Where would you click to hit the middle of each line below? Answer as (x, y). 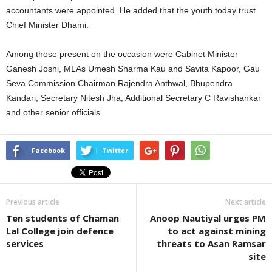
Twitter (115, 150)
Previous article (33, 202)
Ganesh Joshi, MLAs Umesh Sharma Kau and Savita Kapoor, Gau (133, 68)
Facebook (48, 150)
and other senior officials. (54, 112)
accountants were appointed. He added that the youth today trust (131, 10)
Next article (246, 202)
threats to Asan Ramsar (211, 243)
